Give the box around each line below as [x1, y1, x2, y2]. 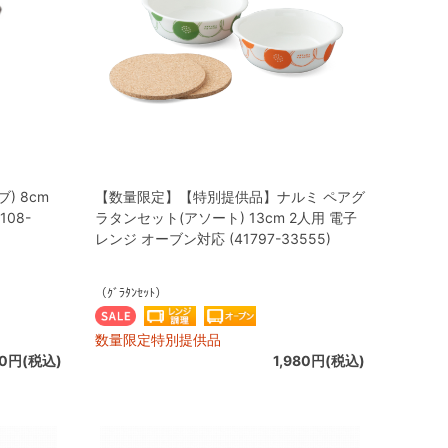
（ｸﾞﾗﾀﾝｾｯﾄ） [95, 285, 167, 300]
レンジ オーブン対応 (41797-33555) [95, 230, 331, 247]
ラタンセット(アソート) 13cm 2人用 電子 [95, 209, 357, 226]
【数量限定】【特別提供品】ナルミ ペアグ [95, 188, 365, 205]
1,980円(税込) [273, 352, 365, 369]
